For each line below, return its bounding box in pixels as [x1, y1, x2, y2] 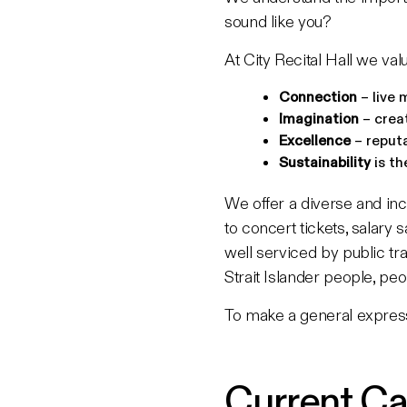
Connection [279, 87, 357, 104]
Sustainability [279, 153, 371, 170]
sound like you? [224, 11, 332, 31]
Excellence [279, 131, 351, 148]
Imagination [279, 109, 359, 126]
